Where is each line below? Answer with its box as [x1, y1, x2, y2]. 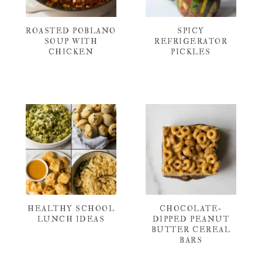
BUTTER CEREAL [151, 225, 231, 235]
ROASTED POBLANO [26, 26, 116, 36]
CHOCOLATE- [159, 204, 223, 213]
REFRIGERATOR [154, 36, 227, 46]
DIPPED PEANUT [152, 214, 230, 224]
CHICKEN [48, 47, 94, 57]
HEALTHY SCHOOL [27, 204, 115, 213]
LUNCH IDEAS [37, 214, 105, 224]
